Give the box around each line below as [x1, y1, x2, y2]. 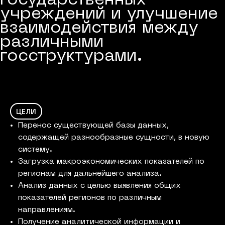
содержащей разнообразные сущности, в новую [18, 134, 209, 142]
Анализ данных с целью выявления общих [18, 182, 181, 190]
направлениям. [18, 206, 75, 214]
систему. [18, 146, 52, 154]
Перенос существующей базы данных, [18, 122, 169, 130]
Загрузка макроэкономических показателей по [18, 158, 204, 166]
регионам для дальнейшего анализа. [18, 170, 162, 178]
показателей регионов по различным [18, 194, 162, 202]
